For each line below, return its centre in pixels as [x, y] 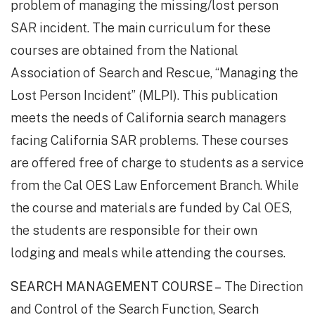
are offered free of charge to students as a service [157, 163]
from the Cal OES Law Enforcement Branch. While [155, 186]
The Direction [262, 287]
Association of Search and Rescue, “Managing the [154, 73]
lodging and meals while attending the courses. [148, 253]
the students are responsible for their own [134, 231]
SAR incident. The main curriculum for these [141, 28]
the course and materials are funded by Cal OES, [151, 208]
